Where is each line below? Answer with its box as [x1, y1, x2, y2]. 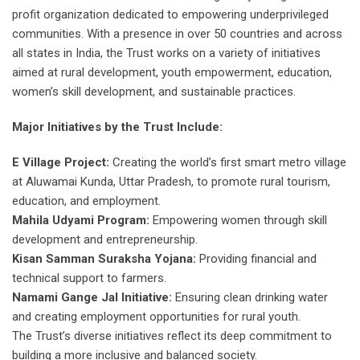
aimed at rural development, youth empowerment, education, [12, 65, 332, 80]
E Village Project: [12, 155, 109, 170]
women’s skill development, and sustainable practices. [12, 84, 296, 100]
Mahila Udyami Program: [12, 213, 149, 228]
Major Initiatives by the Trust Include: [12, 120, 223, 135]
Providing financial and [196, 252, 317, 267]
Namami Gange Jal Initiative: [12, 290, 172, 305]
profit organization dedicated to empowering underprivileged [12, 7, 329, 22]
